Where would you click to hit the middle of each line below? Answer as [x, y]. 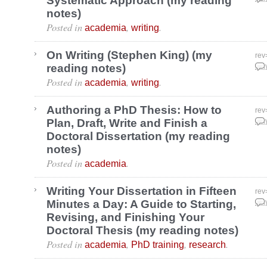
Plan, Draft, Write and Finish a [127, 123]
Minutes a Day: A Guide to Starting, [141, 204]
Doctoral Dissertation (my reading [138, 136]
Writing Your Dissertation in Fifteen [142, 191]
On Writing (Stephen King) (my [129, 55]
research [207, 245]
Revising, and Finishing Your [125, 218]
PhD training [158, 245]
